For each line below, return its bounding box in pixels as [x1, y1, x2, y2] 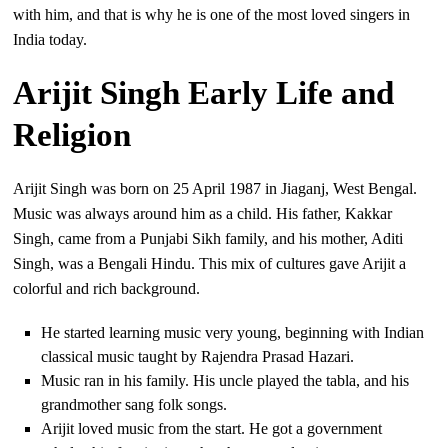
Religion [13, 117, 132, 154]
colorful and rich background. [13, 280, 201, 298]
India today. [13, 31, 88, 49]
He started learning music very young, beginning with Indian [41, 324, 425, 342]
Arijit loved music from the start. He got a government [41, 420, 383, 438]
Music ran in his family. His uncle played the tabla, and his [41, 372, 410, 390]
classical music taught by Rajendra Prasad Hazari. [41, 348, 355, 366]
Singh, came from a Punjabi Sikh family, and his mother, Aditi [13, 230, 404, 248]
